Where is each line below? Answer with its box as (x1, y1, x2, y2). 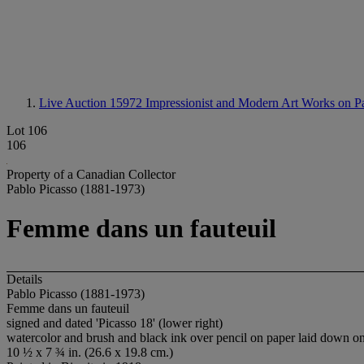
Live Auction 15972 (39, 96, 145, 110)
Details (6, 271, 42, 286)
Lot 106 (6, 123, 47, 137)
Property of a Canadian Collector (6, 167, 175, 181)
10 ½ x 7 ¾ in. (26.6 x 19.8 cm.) (6, 344, 173, 359)
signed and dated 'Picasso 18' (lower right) (6, 315, 223, 330)
